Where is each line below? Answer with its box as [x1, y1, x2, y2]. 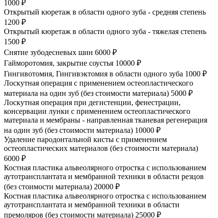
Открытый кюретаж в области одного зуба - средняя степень [4, 7, 206, 16]
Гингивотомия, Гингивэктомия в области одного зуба [4, 69, 183, 78]
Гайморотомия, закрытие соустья [4, 58, 113, 67]
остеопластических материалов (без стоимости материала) [4, 144, 198, 152]
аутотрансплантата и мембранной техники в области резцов [4, 172, 204, 181]
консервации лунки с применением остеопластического [4, 107, 190, 115]
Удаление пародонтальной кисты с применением [4, 135, 167, 144]
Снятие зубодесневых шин [4, 48, 93, 56]
